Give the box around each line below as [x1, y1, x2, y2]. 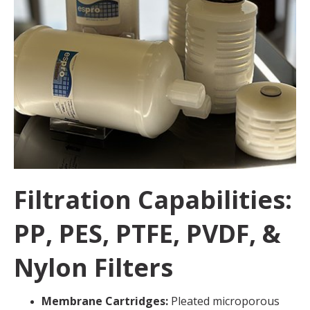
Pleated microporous [171, 293, 280, 309]
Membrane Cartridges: [42, 293, 171, 309]
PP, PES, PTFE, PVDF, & [14, 216, 281, 250]
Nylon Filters [14, 250, 173, 284]
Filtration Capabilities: [14, 182, 292, 217]
